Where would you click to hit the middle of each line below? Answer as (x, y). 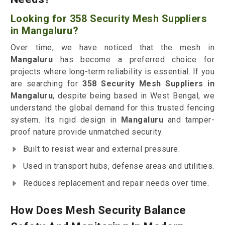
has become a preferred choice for (134, 60)
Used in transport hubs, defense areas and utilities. (119, 166)
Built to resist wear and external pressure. (101, 149)
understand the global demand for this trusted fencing (113, 108)
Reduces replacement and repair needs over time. (116, 183)
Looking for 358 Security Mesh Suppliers (109, 19)
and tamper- (189, 120)
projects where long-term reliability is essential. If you (113, 72)
